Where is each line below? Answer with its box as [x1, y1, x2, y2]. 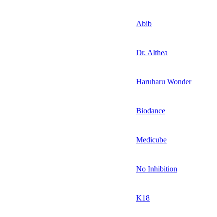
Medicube [136, 135, 167, 144]
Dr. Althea [136, 48, 168, 57]
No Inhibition [136, 164, 177, 173]
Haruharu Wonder [136, 77, 191, 86]
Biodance [136, 106, 165, 115]
